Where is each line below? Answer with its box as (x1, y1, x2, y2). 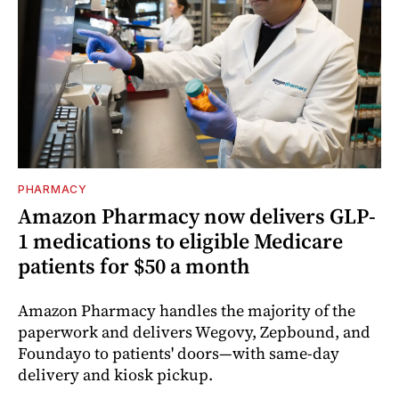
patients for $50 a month (18, 251, 250, 281)
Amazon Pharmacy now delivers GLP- (18, 201, 376, 232)
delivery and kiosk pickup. (18, 363, 213, 387)
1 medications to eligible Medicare (18, 226, 343, 256)
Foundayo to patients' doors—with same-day (18, 342, 339, 365)
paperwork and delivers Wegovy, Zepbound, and (18, 321, 370, 344)
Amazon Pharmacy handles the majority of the (18, 299, 355, 322)
